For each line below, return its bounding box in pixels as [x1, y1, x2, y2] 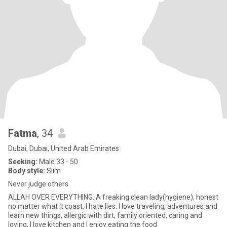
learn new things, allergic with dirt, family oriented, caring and [8, 211, 202, 219]
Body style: [8, 167, 45, 175]
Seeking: [8, 158, 37, 166]
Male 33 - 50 [37, 158, 78, 166]
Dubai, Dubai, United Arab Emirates [8, 144, 119, 153]
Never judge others [8, 180, 68, 188]
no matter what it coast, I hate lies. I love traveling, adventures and [8, 202, 217, 210]
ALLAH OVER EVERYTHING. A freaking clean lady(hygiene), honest [8, 193, 218, 201]
